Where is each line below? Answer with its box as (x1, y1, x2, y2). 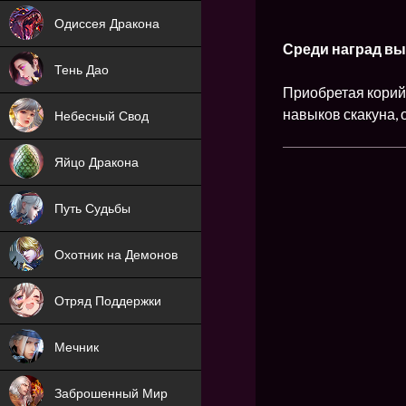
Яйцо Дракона (54, 155, 139, 169)
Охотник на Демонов (54, 247, 178, 262)
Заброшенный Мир (54, 386, 168, 401)
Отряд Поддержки (54, 294, 161, 308)
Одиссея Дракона (54, 16, 159, 31)
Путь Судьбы (54, 201, 130, 216)
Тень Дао (54, 63, 109, 77)
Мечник (54, 340, 99, 354)
